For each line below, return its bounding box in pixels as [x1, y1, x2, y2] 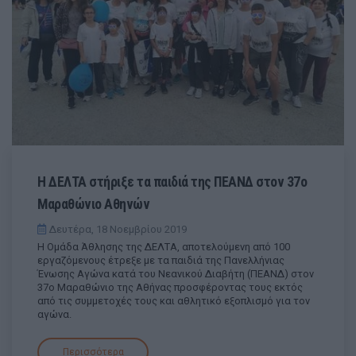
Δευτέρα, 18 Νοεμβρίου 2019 [46, 222, 187, 235]
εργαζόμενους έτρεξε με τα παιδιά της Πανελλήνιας [37, 253, 284, 266]
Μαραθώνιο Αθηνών [37, 195, 149, 212]
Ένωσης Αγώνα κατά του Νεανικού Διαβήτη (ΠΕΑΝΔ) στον [37, 267, 314, 280]
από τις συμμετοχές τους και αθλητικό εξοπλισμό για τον [37, 294, 310, 307]
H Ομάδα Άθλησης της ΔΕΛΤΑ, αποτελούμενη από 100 [37, 240, 290, 253]
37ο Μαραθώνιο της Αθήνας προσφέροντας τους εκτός [37, 281, 303, 293]
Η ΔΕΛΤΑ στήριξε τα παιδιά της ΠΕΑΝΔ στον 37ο [37, 173, 307, 190]
